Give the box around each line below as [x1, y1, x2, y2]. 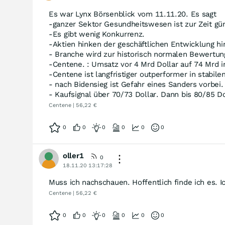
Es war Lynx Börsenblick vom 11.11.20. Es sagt [49, 10, 216, 19]
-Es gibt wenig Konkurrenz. [49, 30, 145, 39]
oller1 [63, 151, 84, 160]
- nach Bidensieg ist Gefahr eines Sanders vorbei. [49, 80, 223, 89]
